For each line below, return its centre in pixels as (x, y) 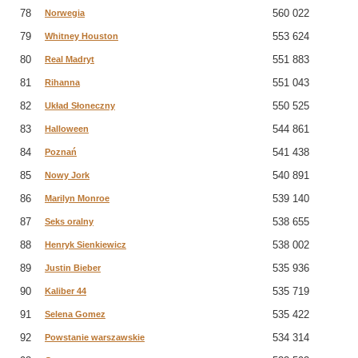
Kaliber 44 (66, 291)
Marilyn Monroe (77, 198)
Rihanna (62, 82)
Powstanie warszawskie (95, 337)
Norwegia (65, 13)
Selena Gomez (75, 314)
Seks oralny (69, 221)
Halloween (67, 129)
